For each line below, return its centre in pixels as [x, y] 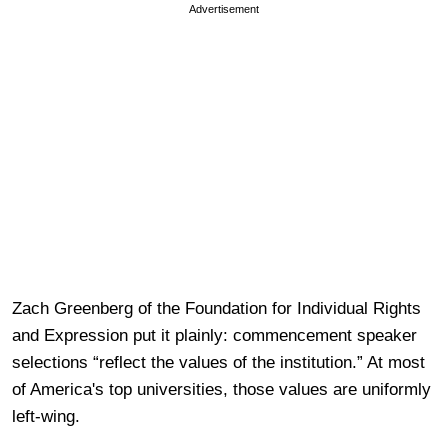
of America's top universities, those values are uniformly [221, 389]
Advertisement [224, 8]
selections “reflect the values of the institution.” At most [218, 362]
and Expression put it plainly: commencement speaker [214, 335]
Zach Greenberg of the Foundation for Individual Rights [216, 308]
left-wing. [48, 416]
